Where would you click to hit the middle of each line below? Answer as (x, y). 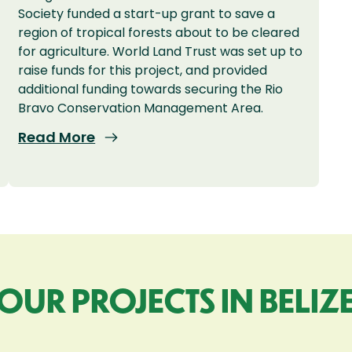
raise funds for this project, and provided (143, 71)
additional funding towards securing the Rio (151, 90)
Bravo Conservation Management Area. (141, 108)
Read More (57, 137)
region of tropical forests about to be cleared (159, 33)
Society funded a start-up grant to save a (147, 14)
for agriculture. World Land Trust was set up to (161, 52)
